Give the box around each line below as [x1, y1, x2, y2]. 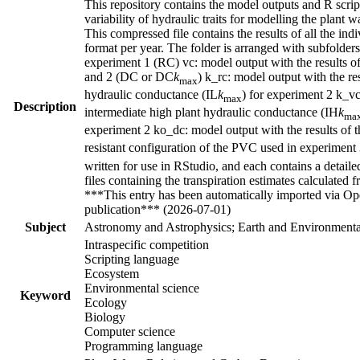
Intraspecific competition [84, 237, 209, 252]
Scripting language [84, 252, 179, 266]
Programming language [84, 338, 202, 353]
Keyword [19, 288, 71, 302]
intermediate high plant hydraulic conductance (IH [84, 105, 338, 120]
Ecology [84, 295, 127, 309]
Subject [24, 219, 66, 234]
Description [14, 99, 76, 113]
